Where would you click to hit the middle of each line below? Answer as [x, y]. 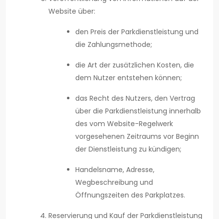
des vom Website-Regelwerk [124, 124]
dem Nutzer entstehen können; [129, 78]
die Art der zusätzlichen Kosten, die [135, 65]
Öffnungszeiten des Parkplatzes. [130, 195]
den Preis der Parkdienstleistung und [137, 32]
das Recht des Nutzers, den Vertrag [135, 99]
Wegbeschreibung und [114, 183]
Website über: [72, 11]
